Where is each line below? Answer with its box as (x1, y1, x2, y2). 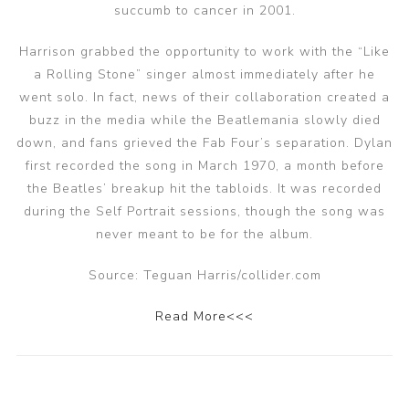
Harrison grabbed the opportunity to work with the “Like (19, 43, 390, 60)
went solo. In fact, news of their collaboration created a (19, 89, 390, 106)
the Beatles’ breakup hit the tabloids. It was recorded (27, 180, 382, 197)
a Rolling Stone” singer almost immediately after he (34, 66, 375, 83)
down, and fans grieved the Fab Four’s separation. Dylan (16, 134, 393, 152)
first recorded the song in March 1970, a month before (25, 157, 384, 174)
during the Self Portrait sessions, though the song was (24, 203, 385, 220)
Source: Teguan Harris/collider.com (88, 267, 321, 284)
